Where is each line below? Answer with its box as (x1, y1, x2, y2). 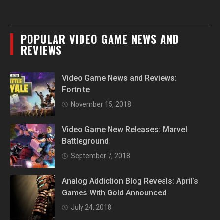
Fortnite (62, 85, 90, 94)
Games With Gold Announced (62, 188, 167, 197)
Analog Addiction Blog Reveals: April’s (62, 176, 199, 186)
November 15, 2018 (71, 100, 132, 108)
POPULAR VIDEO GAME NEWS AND (21, 31, 180, 47)
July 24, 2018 (71, 203, 112, 211)
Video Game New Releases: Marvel (62, 125, 188, 134)
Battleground (62, 137, 109, 146)
